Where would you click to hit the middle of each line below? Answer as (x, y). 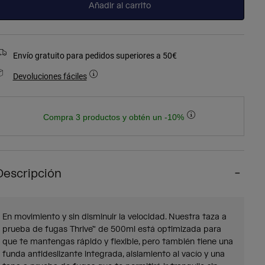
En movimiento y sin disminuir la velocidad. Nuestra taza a (114, 217)
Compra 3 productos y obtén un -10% (114, 117)
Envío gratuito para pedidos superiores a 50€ (95, 56)
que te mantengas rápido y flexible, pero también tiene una (117, 242)
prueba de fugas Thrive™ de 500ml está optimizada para (112, 230)
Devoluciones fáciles (50, 76)
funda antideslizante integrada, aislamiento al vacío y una (113, 255)
